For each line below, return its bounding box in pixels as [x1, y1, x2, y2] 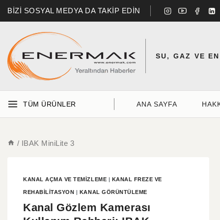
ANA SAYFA [137, 100, 177, 108]
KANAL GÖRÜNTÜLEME [79, 189, 147, 195]
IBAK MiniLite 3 [21, 138, 74, 147]
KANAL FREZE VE [111, 176, 163, 182]
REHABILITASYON [23, 189, 75, 195]
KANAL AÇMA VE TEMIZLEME [23, 176, 107, 182]
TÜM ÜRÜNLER [23, 100, 76, 108]
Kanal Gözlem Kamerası [23, 201, 151, 214]
